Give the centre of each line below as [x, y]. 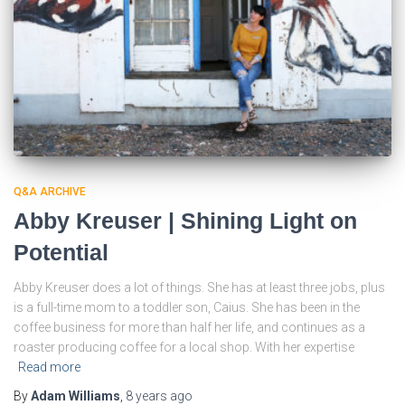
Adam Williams [75, 396]
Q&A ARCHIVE [50, 191]
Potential [61, 252]
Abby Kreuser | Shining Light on [185, 220]
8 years [146, 396]
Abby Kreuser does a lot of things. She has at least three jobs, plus [199, 287]
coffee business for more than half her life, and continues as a [189, 327]
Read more [49, 367]
